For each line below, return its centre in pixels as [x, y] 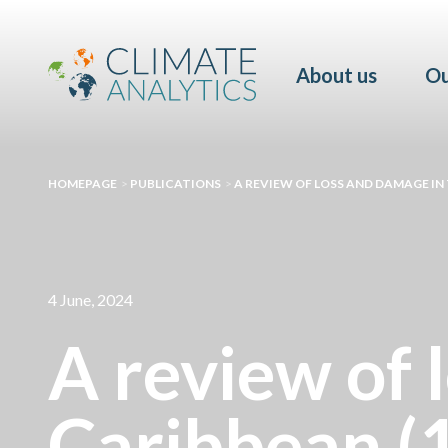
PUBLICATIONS [175, 183]
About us [336, 74]
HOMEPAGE [82, 183]
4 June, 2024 [90, 299]
